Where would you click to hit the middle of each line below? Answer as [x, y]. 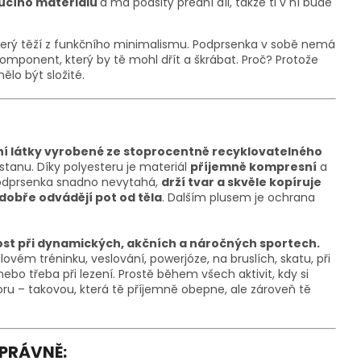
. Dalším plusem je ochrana [239, 198]
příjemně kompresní [253, 167]
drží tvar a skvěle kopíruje [241, 183]
